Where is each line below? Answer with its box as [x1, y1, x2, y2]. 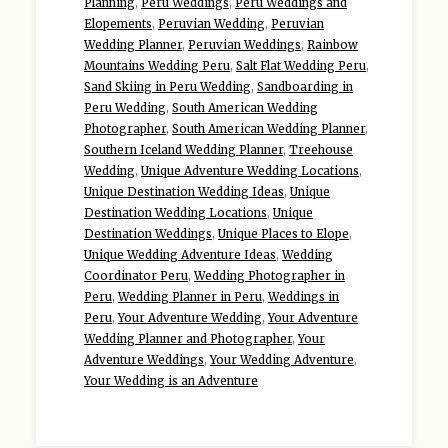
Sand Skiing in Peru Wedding [84, 79, 251, 94]
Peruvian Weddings [188, 37, 301, 52]
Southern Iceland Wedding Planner [84, 142, 283, 157]
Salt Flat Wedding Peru [236, 58, 366, 73]
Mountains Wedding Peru [84, 58, 230, 73]
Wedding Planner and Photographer [84, 331, 292, 346]
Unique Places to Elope [218, 226, 349, 241]
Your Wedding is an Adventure [84, 373, 258, 388]
